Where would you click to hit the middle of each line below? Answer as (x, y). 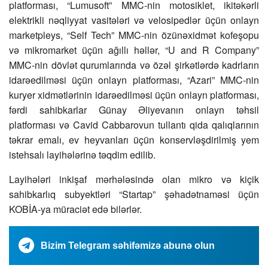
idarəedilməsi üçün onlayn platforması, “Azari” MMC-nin (134, 80)
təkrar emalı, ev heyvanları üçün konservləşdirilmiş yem (134, 140)
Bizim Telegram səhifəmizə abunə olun (128, 246)
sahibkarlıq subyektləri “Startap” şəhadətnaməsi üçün (134, 194)
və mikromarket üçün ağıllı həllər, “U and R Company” (134, 50)
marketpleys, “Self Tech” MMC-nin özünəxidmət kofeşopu (134, 35)
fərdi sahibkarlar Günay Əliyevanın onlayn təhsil (134, 110)
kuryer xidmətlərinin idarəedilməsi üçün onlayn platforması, (134, 95)
